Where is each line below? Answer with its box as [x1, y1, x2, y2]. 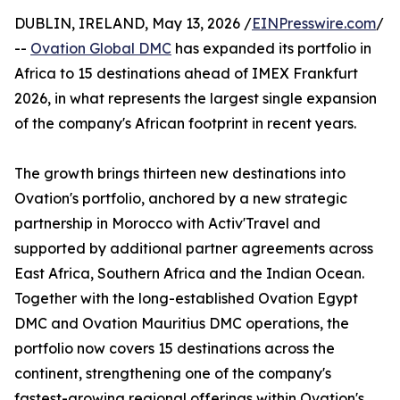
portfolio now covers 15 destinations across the [14, 339, 335, 358]
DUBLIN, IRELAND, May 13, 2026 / [14, 14, 252, 33]
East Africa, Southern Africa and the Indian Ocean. [14, 264, 364, 283]
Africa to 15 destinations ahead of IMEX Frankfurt [14, 64, 358, 83]
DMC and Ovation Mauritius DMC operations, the [14, 314, 349, 333]
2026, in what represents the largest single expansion [14, 89, 377, 108]
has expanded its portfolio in [171, 39, 371, 58]
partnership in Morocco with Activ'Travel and [14, 214, 321, 233]
